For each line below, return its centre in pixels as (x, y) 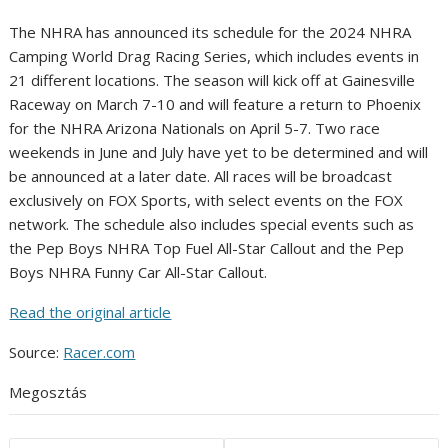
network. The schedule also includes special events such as (212, 224)
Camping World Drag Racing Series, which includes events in (214, 56)
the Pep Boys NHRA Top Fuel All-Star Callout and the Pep (207, 248)
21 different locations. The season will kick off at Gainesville (212, 80)
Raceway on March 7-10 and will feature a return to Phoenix (215, 104)
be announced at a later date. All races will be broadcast (201, 176)
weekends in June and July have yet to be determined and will (219, 152)
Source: (36, 352)
